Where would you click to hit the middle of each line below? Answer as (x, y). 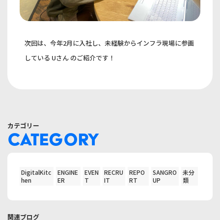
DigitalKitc (36, 172)
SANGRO (165, 172)
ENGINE (68, 172)
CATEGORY (53, 139)
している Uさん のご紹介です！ (70, 57)
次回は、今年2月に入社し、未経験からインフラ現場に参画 (110, 43)
